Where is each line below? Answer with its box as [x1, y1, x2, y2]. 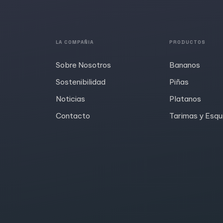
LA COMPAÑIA [56, 39, 94, 46]
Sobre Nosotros [56, 60, 111, 70]
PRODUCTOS [169, 39, 206, 46]
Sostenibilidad [56, 77, 106, 87]
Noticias [56, 94, 85, 104]
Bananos [169, 60, 200, 70]
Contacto [56, 111, 90, 121]
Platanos [169, 94, 201, 104]
